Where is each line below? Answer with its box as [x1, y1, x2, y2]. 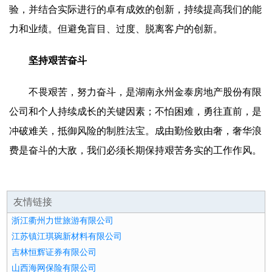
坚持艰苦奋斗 [29, 55, 87, 66]
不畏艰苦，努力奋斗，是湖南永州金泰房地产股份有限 [29, 87, 262, 97]
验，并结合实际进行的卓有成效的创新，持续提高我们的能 [9, 4, 262, 15]
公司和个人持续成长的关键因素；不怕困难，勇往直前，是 [9, 106, 262, 117]
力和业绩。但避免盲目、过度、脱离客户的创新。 [9, 24, 223, 34]
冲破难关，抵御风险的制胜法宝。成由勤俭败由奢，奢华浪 [9, 126, 262, 136]
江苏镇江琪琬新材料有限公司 [12, 232, 123, 241]
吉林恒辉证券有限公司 [12, 248, 97, 257]
